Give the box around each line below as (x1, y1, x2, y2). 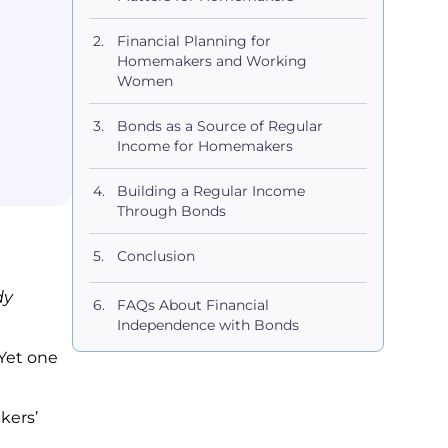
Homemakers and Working (117, 52, 307, 70)
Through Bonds (117, 202, 234, 220)
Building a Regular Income (117, 182, 305, 200)
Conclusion (117, 247, 203, 265)
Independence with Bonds (117, 316, 299, 334)
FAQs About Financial (117, 296, 269, 314)
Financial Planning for (117, 32, 271, 50)
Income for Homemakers (117, 137, 301, 155)
